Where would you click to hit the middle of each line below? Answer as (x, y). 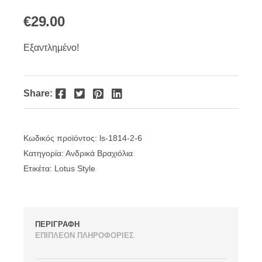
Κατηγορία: (44, 153)
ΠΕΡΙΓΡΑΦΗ (57, 224)
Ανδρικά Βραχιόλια (99, 153)
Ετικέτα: (39, 168)
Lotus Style (75, 168)
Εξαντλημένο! (51, 47)
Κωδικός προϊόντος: (61, 138)
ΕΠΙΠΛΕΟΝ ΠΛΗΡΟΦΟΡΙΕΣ (85, 235)
